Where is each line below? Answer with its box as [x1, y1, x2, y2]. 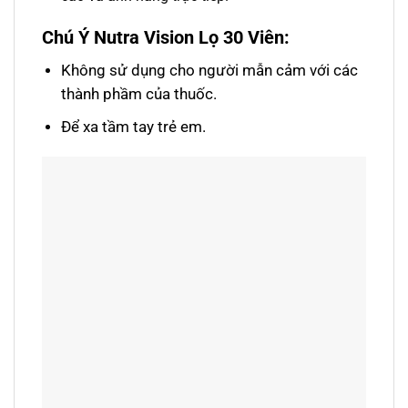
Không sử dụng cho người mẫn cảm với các [60, 61, 358, 80]
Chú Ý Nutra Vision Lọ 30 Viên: [42, 26, 290, 49]
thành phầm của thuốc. [60, 85, 217, 104]
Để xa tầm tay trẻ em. [60, 117, 206, 136]
